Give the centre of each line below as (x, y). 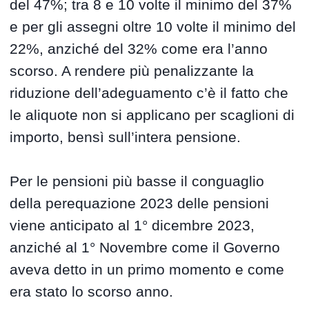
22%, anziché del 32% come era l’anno (139, 49)
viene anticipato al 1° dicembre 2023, (132, 226)
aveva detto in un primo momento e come (147, 270)
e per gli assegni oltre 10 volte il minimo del (153, 27)
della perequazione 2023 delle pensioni (140, 203)
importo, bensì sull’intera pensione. (126, 137)
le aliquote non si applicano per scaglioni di (152, 115)
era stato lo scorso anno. (92, 292)
